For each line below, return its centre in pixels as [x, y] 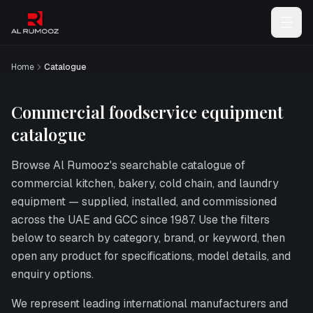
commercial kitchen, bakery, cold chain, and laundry [145, 183]
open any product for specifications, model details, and [151, 256]
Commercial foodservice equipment [147, 112]
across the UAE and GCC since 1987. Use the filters [140, 220]
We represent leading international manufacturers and [150, 304]
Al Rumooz [81, 165]
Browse [32, 165]
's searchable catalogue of [177, 165]
